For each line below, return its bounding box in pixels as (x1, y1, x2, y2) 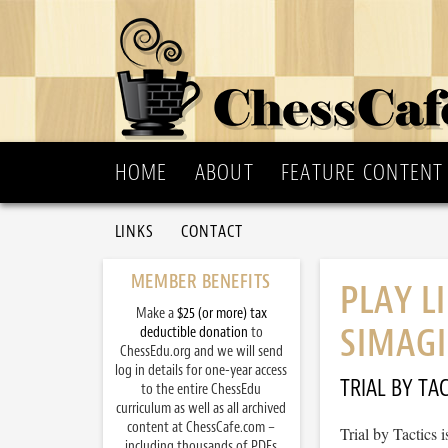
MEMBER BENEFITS (130, 269, 272, 294)
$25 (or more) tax (176, 304, 267, 323)
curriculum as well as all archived (116, 399, 286, 418)
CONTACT (181, 220, 244, 242)
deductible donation (139, 323, 248, 342)
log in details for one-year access (115, 361, 287, 380)
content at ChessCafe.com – (127, 418, 275, 437)
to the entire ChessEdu (141, 380, 261, 399)
